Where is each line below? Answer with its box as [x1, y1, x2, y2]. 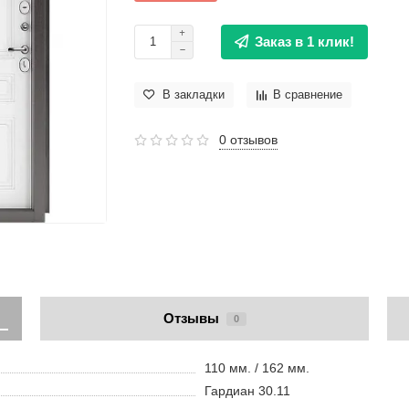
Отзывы [163, 310, 219, 327]
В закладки [163, 88, 225, 101]
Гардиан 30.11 [204, 383, 290, 399]
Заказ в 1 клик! [255, 34, 355, 50]
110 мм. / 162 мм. [204, 361, 309, 376]
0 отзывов [219, 132, 278, 148]
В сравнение [273, 88, 343, 101]
